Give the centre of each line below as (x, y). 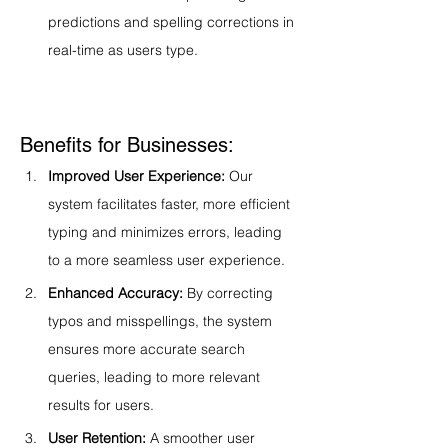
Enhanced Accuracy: (115, 293)
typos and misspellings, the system (162, 321)
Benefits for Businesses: (127, 145)
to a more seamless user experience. (166, 260)
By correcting (230, 293)
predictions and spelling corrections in (173, 22)
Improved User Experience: (136, 176)
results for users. (101, 405)
